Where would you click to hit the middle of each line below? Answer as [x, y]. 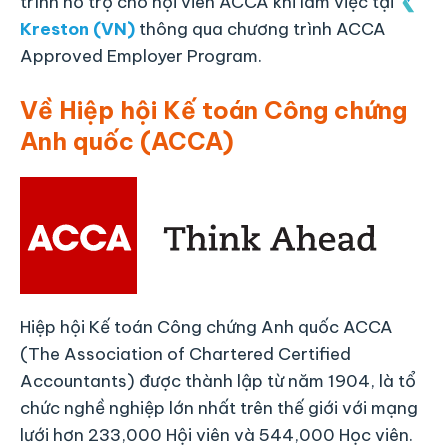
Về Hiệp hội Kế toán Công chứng [213, 110]
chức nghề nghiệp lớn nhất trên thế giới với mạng [219, 408]
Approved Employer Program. [141, 55]
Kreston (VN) [77, 28]
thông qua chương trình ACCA [260, 28]
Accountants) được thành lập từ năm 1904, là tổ [218, 381]
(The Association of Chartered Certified [185, 354]
